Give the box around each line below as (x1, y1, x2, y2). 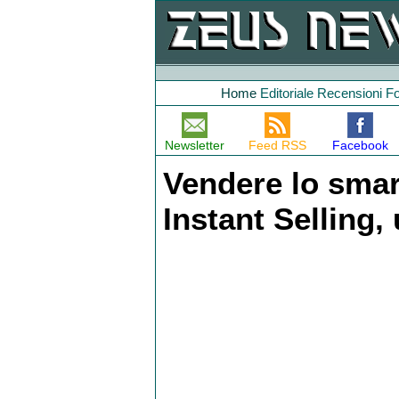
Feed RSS (248, 138, 306, 152)
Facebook (331, 138, 388, 152)
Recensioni (317, 85, 382, 101)
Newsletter (165, 138, 224, 152)
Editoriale (260, 85, 313, 101)
